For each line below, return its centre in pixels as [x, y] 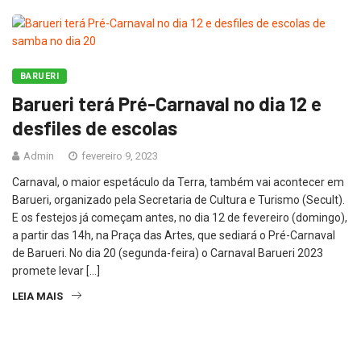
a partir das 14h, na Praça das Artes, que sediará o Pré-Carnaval [174, 235]
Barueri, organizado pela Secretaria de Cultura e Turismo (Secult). [178, 199]
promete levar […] [56, 270]
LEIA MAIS [37, 296]
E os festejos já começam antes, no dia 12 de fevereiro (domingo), [180, 217]
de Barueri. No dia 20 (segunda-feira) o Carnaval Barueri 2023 [168, 253]
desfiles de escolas [95, 127]
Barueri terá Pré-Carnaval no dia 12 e [167, 103]
